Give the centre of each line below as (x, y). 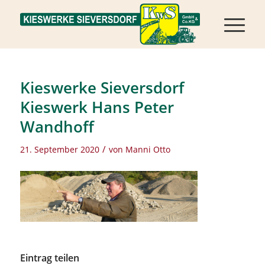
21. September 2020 (59, 149)
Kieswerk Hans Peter (97, 107)
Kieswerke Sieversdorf (102, 88)
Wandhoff (57, 127)
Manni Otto (148, 149)
